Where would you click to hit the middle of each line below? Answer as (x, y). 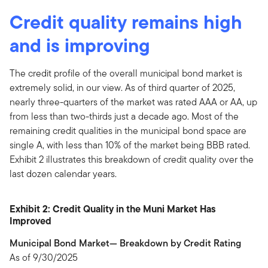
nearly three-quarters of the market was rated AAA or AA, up (133, 102)
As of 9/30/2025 (44, 257)
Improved (31, 220)
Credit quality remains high (126, 22)
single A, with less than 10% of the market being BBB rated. (130, 145)
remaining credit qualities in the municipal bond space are (128, 130)
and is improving (80, 45)
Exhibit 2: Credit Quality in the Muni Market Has (113, 208)
